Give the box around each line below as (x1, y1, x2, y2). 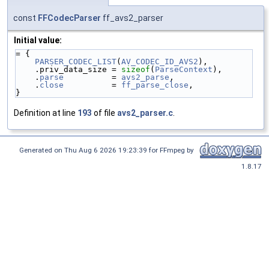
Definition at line (14, 108, 77, 118)
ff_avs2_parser (101, 13, 163, 23)
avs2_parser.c (117, 108, 173, 118)
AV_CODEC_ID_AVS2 (121, 57, 198, 67)
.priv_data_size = (35, 65, 121, 74)
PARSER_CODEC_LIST (35, 57, 116, 67)
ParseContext (155, 65, 213, 74)
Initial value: (14, 35, 62, 46)
